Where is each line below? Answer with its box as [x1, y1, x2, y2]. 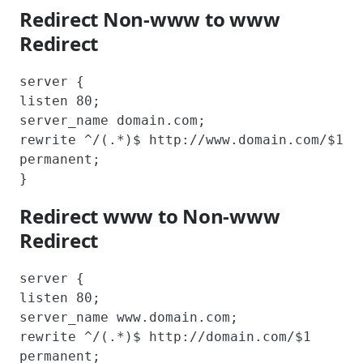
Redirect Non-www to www [19, 5, 280, 32]
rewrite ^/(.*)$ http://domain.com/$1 [19, 329, 311, 345]
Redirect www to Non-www [19, 203, 280, 230]
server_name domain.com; [19, 112, 206, 128]
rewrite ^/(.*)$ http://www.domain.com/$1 [19, 131, 344, 147]
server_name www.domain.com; [19, 310, 238, 326]
